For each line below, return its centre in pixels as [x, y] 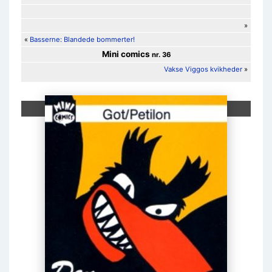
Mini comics [126, 54]
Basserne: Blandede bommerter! [82, 39]
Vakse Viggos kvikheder [203, 69]
